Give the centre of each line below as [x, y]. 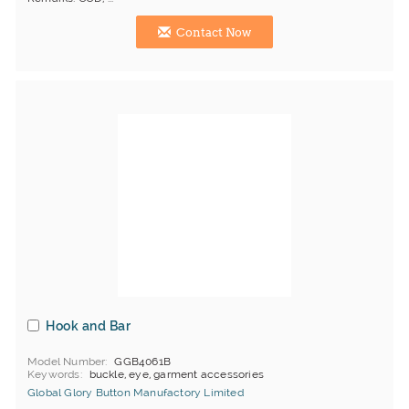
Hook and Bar [88, 326]
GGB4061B [143, 362]
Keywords [54, 374]
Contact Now [212, 32]
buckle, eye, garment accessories [177, 374]
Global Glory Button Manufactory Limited [136, 393]
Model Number [67, 362]
